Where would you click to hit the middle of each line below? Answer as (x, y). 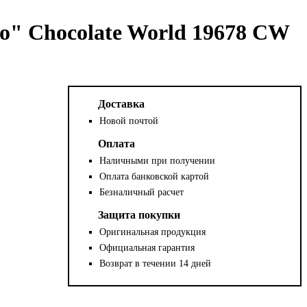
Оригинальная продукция (153, 232)
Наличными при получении (158, 160)
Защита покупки (139, 214)
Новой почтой (129, 121)
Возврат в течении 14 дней (156, 263)
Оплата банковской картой (155, 176)
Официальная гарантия (147, 247)
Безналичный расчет (142, 192)
